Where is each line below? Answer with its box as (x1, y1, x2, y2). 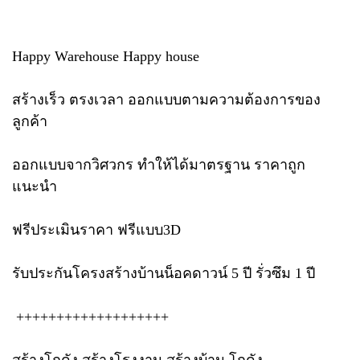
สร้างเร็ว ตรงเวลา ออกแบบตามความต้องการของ (12, 91, 321, 108)
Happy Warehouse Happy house (12, 47, 199, 64)
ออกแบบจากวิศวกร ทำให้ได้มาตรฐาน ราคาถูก (12, 156, 305, 173)
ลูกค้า (12, 112, 47, 129)
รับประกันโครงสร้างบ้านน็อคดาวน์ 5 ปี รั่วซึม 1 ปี (12, 264, 315, 281)
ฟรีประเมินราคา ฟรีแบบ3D (12, 221, 181, 238)
